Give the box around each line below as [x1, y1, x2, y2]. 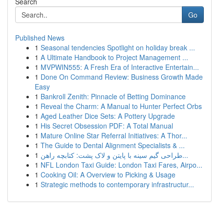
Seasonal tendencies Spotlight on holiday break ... [41, 43, 195, 52]
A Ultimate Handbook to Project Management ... [41, 52, 188, 62]
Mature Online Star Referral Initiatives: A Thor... [41, 131, 187, 140]
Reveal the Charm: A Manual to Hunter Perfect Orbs [41, 101, 202, 111]
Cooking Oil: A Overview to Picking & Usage [41, 170, 175, 179]
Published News [15, 33, 65, 43]
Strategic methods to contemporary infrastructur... [41, 179, 194, 189]
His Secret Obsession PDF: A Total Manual [41, 121, 173, 131]
